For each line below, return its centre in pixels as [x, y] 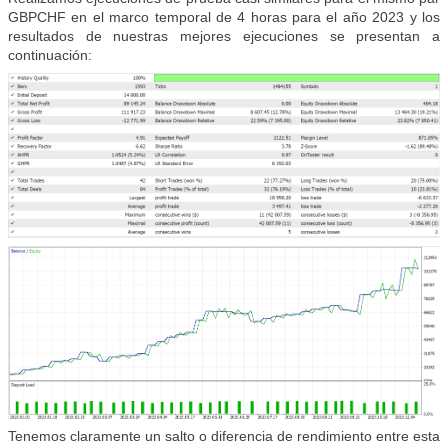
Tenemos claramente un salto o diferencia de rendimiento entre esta [224, 436]
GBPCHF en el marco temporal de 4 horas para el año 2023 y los [224, 17]
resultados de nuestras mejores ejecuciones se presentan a [224, 36]
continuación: [50, 55]
